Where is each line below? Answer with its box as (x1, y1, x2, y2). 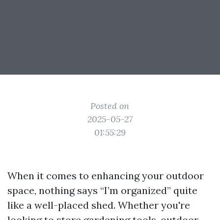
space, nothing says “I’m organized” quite (7, 184, 197, 196)
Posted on (90, 100, 130, 111)
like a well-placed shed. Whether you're (7, 199, 190, 211)
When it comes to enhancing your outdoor (7, 169, 204, 182)
